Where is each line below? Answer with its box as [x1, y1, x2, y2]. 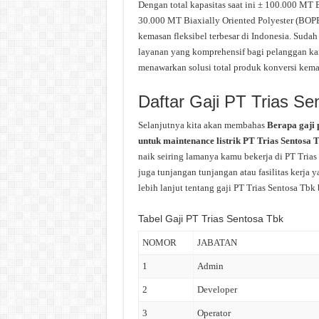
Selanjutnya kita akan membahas [137, 120, 267, 130]
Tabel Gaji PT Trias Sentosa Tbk [137, 213, 283, 224]
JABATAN [197, 237, 237, 248]
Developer [197, 284, 237, 295]
